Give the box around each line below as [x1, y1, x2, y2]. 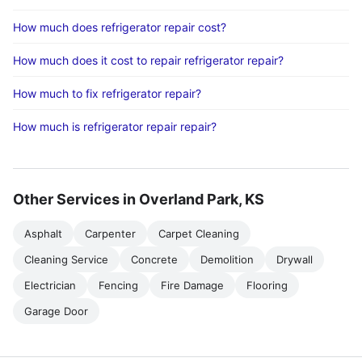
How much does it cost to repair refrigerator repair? [13, 53, 284, 67]
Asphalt [24, 227, 62, 240]
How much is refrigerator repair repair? [13, 120, 217, 133]
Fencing [99, 279, 138, 292]
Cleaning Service [24, 253, 108, 266]
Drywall [276, 253, 313, 266]
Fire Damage [161, 279, 224, 292]
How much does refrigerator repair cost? [13, 20, 226, 34]
